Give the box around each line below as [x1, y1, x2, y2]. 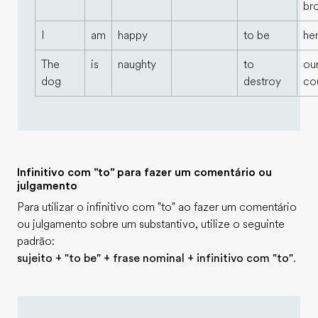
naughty [118, 58, 156, 71]
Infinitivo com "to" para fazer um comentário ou [17, 166, 272, 179]
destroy [243, 75, 281, 88]
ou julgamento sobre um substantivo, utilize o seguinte [17, 218, 285, 231]
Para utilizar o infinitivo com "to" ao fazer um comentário [17, 201, 297, 214]
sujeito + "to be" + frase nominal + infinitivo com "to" [17, 252, 293, 265]
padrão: [17, 235, 55, 248]
